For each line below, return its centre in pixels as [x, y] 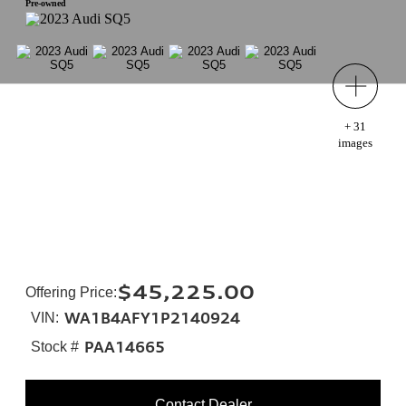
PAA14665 [125, 347]
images [355, 143]
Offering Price [69, 292]
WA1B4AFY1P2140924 [152, 318]
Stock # [55, 347]
